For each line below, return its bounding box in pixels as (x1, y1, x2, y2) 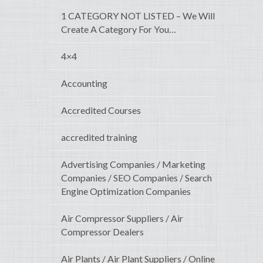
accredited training (61, 131, 137, 143)
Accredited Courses (61, 104, 141, 116)
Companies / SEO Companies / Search (61, 172, 212, 184)
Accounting (61, 77, 107, 89)
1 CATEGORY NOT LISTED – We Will (61, 10, 215, 22)
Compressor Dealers (61, 226, 144, 238)
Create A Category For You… (61, 23, 176, 35)
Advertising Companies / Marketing (61, 159, 205, 170)
